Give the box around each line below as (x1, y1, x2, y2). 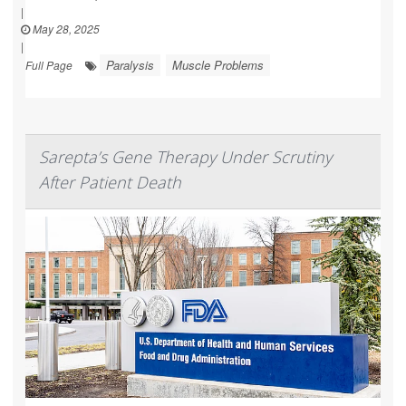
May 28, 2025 (30, 20, 100, 36)
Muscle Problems (172, 55, 264, 73)
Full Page (25, 56, 72, 72)
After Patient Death (39, 170, 181, 193)
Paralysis (106, 55, 154, 73)
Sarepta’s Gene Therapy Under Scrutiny (39, 145, 332, 168)
